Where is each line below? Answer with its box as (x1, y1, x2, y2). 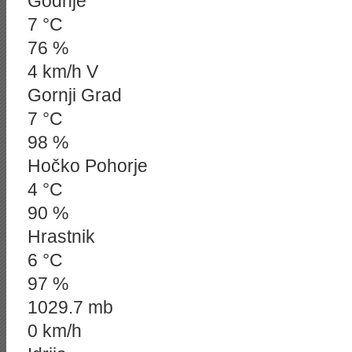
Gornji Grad (27, 85, 122, 105)
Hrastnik (27, 226, 95, 247)
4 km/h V (27, 61, 98, 82)
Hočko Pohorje (27, 156, 148, 176)
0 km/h (27, 321, 82, 341)
